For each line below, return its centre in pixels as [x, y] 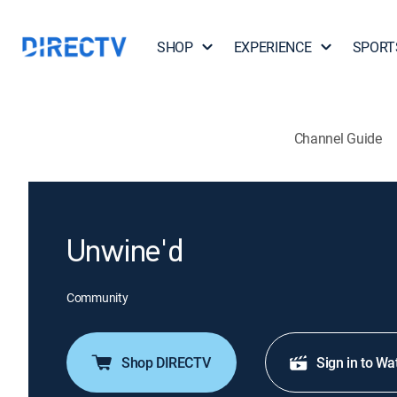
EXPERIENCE [272, 47]
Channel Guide [338, 138]
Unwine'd [125, 253]
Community [97, 297]
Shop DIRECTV [166, 362]
